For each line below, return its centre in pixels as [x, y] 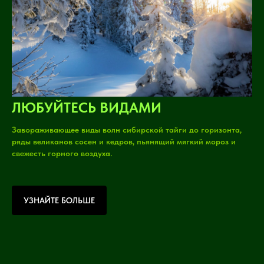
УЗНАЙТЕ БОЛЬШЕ [59, 200]
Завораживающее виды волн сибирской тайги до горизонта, [127, 130]
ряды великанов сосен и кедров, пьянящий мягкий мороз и [124, 142]
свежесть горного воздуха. [62, 154]
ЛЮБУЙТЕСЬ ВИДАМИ [87, 108]
